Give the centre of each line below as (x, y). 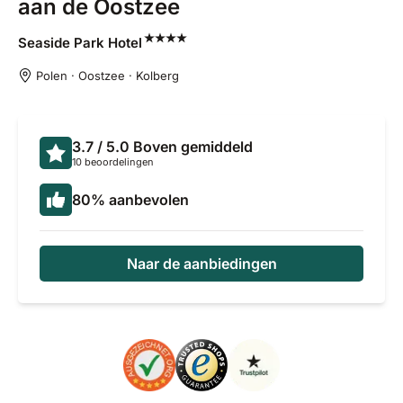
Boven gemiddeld (193, 147)
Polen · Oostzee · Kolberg (107, 76)
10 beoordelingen (113, 162)
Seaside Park (63, 43)
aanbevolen (149, 200)
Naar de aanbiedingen (201, 264)
